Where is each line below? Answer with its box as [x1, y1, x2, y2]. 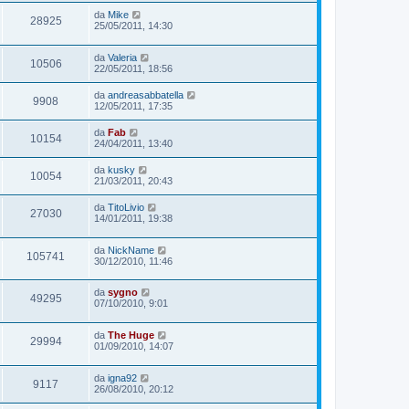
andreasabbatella [108, 89, 184, 101]
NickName [108, 244, 154, 256]
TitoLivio [108, 202, 144, 214]
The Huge [108, 329, 154, 341]
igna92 [108, 372, 137, 383]
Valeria [108, 52, 137, 64]
